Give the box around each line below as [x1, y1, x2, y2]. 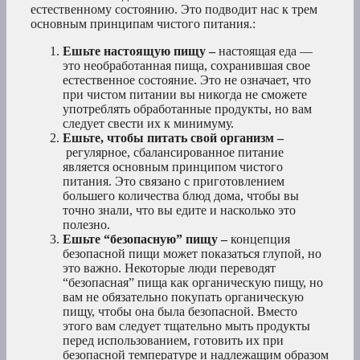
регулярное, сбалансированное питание [66, 145, 284, 160]
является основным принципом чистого [63, 160, 283, 174]
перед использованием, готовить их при [63, 333, 284, 348]
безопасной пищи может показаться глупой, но [63, 247, 321, 261]
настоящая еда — [219, 44, 313, 59]
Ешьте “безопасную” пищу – [63, 232, 231, 247]
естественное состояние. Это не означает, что [63, 73, 311, 88]
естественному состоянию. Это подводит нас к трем [31, 2, 317, 17]
